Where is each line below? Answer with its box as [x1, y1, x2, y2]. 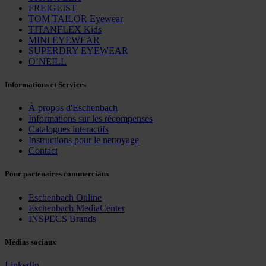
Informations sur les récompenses [28, 113, 153, 124]
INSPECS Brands [28, 213, 96, 224]
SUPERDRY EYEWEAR [28, 45, 128, 56]
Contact [28, 145, 58, 156]
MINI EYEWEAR [28, 34, 100, 45]
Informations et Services [5, 80, 86, 89]
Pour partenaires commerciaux [5, 169, 110, 179]
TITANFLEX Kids [28, 24, 102, 34]
